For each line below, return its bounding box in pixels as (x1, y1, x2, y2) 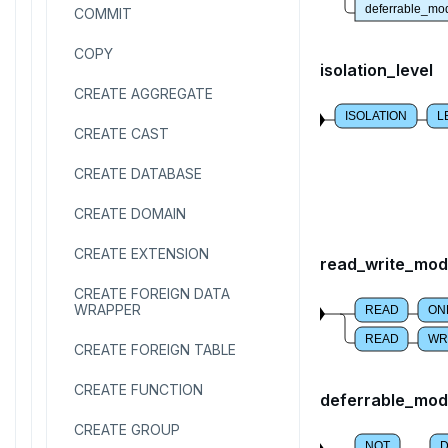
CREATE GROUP (74, 421, 180, 438)
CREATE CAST (74, 125, 169, 142)
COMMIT (74, 5, 132, 22)
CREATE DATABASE (74, 165, 202, 182)
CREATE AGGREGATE (74, 85, 213, 102)
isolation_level (320, 60, 433, 80)
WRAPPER (74, 301, 141, 318)
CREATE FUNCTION (74, 381, 203, 398)
